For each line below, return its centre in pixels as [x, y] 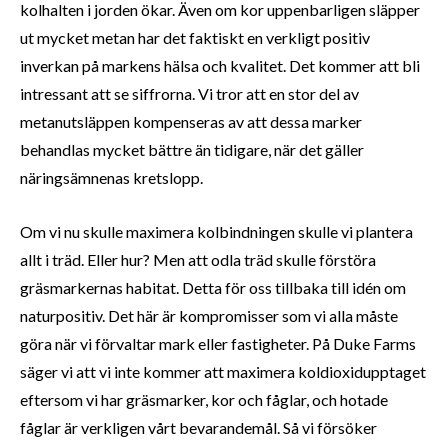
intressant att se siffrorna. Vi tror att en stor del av [189, 94]
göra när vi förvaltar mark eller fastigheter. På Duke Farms [218, 343]
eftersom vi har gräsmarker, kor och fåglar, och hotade [204, 399]
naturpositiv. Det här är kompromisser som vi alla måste [209, 315]
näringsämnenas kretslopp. [111, 178]
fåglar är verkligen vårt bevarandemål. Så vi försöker [198, 427]
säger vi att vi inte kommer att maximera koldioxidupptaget [223, 371]
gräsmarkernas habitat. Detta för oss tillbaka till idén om [213, 287]
